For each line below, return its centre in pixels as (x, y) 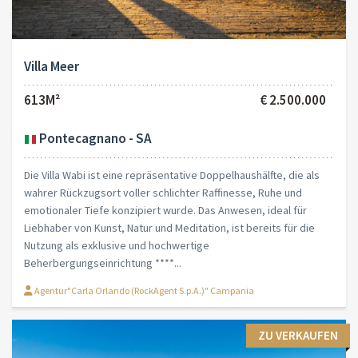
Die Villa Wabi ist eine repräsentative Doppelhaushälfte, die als (172, 175)
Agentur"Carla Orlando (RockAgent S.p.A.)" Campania (143, 290)
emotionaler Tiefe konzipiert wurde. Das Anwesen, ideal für (165, 210)
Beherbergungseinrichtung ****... (103, 263)
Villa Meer (52, 67)
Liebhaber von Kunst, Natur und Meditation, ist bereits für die (169, 227)
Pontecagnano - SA (94, 139)
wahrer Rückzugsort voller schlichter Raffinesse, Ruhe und (163, 192)
